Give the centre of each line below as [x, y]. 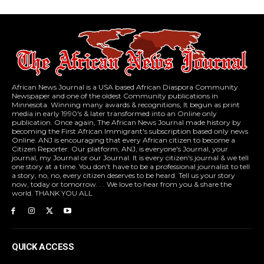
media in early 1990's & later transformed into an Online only [114, 114]
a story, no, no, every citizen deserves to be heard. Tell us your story [123, 176]
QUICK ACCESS [43, 247]
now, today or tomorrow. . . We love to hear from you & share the [122, 184]
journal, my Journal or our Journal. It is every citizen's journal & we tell [130, 158]
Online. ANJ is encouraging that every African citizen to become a [123, 140]
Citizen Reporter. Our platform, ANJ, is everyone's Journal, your [120, 149]
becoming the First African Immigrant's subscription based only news [130, 131]
